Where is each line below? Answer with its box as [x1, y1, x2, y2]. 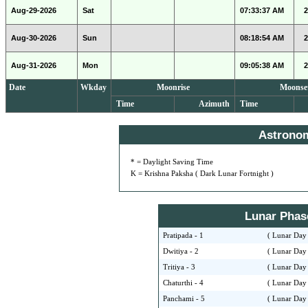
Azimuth [199, 99, 232, 109]
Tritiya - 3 [163, 263, 195, 271]
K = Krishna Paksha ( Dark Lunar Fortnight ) [130, 170, 274, 177]
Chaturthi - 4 [163, 279, 203, 287]
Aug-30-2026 [9, 34, 56, 42]
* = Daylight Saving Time [130, 158, 213, 166]
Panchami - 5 [163, 295, 205, 302]
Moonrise [156, 82, 190, 92]
